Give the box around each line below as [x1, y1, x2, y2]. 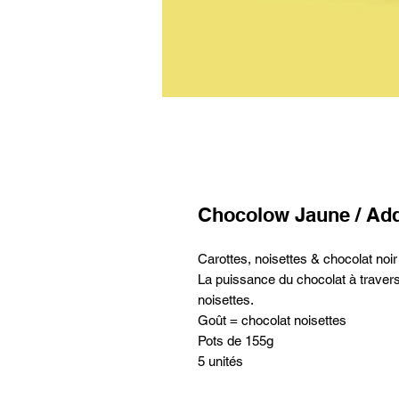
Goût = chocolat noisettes [198, 312, 346, 328]
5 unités [198, 353, 247, 369]
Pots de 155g [198, 332, 273, 348]
